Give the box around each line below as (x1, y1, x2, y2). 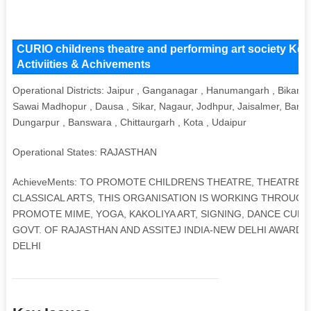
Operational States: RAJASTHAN (12, 146, 157, 158)
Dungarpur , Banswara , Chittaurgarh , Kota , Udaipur (12, 116, 246, 128)
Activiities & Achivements (16, 58, 151, 70)
